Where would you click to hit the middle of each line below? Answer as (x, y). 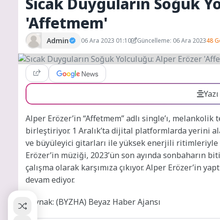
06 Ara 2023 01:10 (106, 40)
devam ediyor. (50, 180)
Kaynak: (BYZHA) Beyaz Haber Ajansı (93, 202)
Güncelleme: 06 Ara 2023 (172, 40)
